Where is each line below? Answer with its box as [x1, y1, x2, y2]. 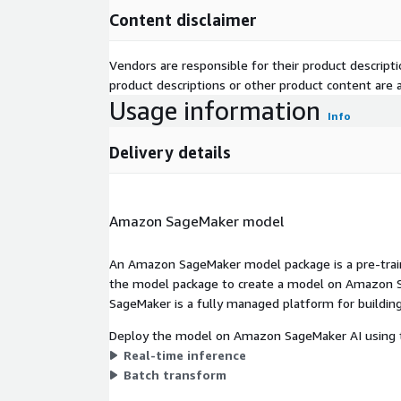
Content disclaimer [109, 10, 257, 30]
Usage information [109, 96, 320, 126]
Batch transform [124, 366, 226, 382]
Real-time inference [124, 346, 246, 363]
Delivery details [109, 142, 231, 163]
